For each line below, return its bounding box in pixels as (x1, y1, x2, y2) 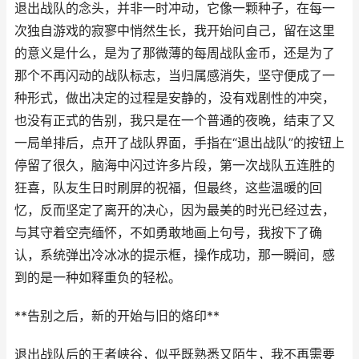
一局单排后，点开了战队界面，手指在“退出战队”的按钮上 (14, 135, 345, 151)
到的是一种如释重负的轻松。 (14, 270, 181, 285)
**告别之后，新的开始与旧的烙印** (14, 309, 220, 324)
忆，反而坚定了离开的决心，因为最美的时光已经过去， (14, 203, 335, 218)
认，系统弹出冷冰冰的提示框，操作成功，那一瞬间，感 (14, 248, 335, 263)
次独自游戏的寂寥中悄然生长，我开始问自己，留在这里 (14, 23, 335, 38)
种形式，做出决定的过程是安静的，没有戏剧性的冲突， (14, 91, 335, 106)
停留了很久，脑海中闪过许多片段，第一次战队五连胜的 (14, 158, 335, 173)
